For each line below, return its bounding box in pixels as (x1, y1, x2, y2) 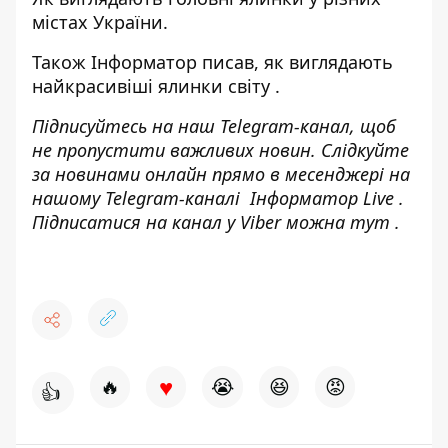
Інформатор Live (250, 185, 394, 210)
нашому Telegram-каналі (32, 185, 250, 210)
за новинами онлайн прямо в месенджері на (32, 161, 410, 186)
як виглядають (264, 49, 393, 74)
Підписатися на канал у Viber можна (32, 209, 350, 234)
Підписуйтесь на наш (32, 113, 220, 138)
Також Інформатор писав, (32, 49, 259, 74)
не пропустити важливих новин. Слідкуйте (32, 137, 409, 162)
